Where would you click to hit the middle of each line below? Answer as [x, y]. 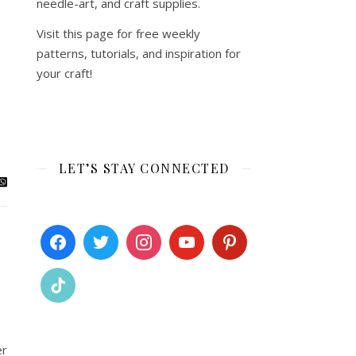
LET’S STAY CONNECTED [144, 168]
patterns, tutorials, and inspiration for [139, 53]
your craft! [64, 73]
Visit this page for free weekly [118, 33]
